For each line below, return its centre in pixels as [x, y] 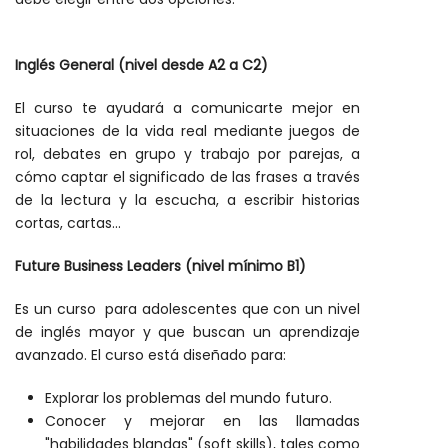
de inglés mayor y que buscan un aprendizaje [187, 332]
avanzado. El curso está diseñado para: [150, 355]
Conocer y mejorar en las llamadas [202, 421]
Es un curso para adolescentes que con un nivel [187, 309]
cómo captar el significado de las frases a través [187, 177]
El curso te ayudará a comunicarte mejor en [187, 108]
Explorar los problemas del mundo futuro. [188, 398]
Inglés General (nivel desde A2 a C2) [141, 65]
